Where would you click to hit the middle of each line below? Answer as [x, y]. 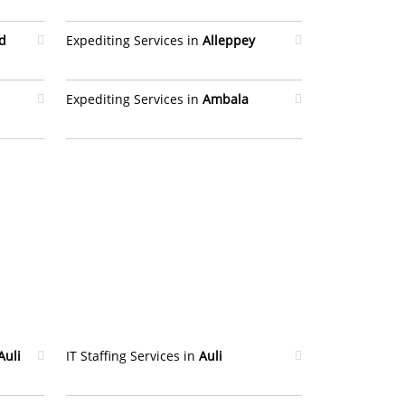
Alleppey [229, 40]
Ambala [226, 99]
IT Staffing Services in [132, 356]
